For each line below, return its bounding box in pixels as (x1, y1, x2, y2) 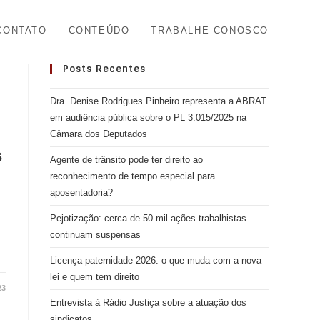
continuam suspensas (50, 229, 141, 240)
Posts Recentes (63, 63, 146, 75)
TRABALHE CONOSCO (151, 25, 269, 36)
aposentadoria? (50, 187, 113, 198)
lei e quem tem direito (50, 271, 139, 282)
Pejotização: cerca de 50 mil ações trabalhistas (50, 213, 246, 224)
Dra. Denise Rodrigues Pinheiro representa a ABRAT (50, 96, 266, 106)
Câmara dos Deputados (50, 129, 147, 139)
